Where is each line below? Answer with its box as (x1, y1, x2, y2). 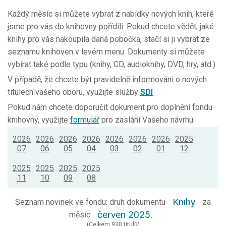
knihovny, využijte (8, 115, 70, 125)
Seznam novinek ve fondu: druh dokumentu (15, 197, 167, 207)
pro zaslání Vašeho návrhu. (99, 115, 195, 125)
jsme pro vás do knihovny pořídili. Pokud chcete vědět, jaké (8, 22, 214, 32)
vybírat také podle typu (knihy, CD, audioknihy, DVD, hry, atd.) (8, 60, 215, 70)
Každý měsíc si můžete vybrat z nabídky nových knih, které (8, 9, 214, 19)
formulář (70, 115, 99, 125)
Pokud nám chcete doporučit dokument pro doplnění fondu (8, 102, 212, 112)
